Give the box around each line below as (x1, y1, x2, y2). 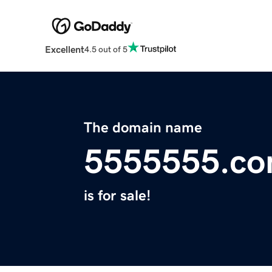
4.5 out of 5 (84, 44, 127, 53)
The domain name (84, 120, 202, 135)
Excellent (44, 44, 84, 55)
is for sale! (84, 188, 151, 203)
